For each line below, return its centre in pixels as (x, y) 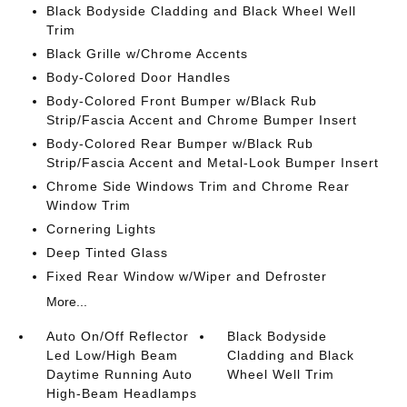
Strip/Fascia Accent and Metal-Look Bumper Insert (212, 162)
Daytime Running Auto (119, 374)
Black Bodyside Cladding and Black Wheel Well (201, 10)
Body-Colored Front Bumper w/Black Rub (181, 100)
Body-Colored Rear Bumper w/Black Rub (179, 143)
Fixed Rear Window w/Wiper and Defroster (186, 276)
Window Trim (88, 205)
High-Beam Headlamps (121, 393)
